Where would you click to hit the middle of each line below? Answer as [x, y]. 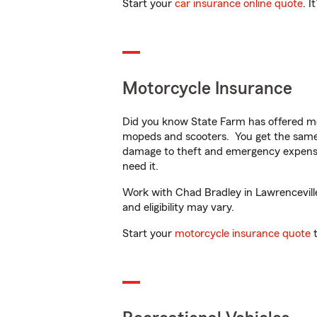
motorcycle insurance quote [243, 234]
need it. [142, 166]
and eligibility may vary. [178, 207]
